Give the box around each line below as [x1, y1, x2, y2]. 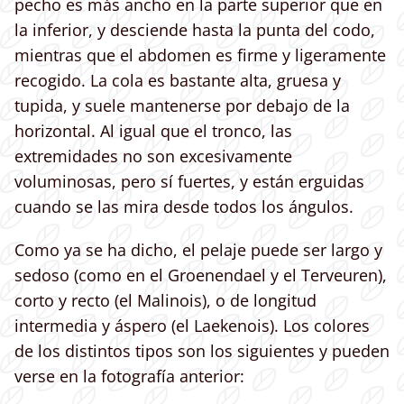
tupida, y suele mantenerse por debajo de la [14, 95, 350, 117]
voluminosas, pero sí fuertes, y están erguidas [14, 170, 364, 193]
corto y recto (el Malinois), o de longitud [14, 289, 317, 312]
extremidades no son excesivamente [14, 145, 292, 168]
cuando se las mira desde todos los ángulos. [14, 196, 353, 218]
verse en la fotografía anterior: [14, 365, 244, 388]
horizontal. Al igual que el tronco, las [14, 120, 292, 142]
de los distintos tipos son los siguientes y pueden [14, 340, 390, 363]
